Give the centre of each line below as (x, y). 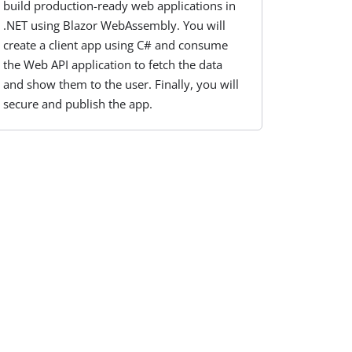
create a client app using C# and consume (116, 45)
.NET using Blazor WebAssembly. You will (115, 26)
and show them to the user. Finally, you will (121, 84)
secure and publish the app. (78, 104)
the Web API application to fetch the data (113, 65)
